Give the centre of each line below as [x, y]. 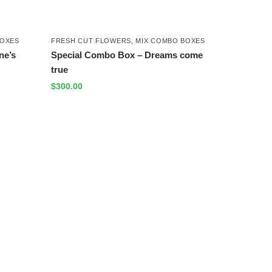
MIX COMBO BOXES [170, 41]
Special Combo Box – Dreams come [127, 55]
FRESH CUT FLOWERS [91, 41]
